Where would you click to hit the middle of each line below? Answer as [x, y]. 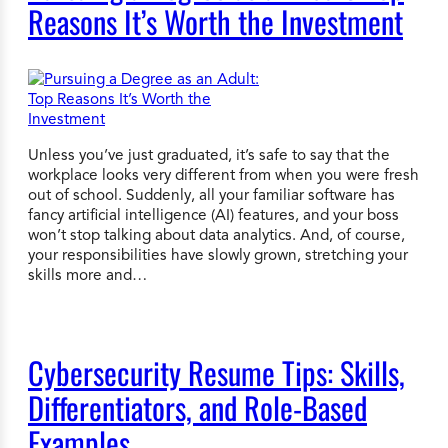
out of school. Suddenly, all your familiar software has [211, 194]
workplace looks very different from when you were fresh [223, 174]
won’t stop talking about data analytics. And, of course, [216, 234]
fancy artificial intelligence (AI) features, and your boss [213, 214]
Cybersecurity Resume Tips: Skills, [216, 373]
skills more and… [87, 274]
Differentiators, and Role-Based [197, 408]
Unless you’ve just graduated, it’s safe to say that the [209, 154]
